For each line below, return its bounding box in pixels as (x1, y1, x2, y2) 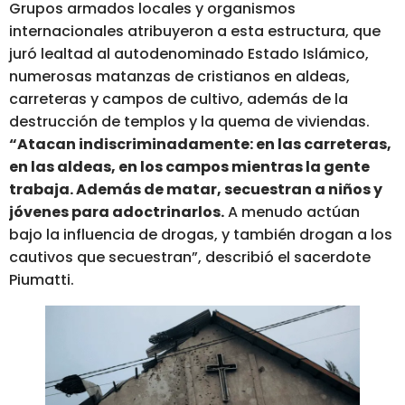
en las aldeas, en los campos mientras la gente (9, 156, 370, 178)
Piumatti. (9, 269, 74, 291)
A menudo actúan (224, 202, 360, 223)
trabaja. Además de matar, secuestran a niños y (9, 179, 382, 201)
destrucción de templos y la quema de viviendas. (9, 111, 370, 133)
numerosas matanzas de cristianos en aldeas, (9, 66, 350, 88)
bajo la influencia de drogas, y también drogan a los (9, 224, 392, 246)
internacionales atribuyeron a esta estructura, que (9, 21, 381, 42)
